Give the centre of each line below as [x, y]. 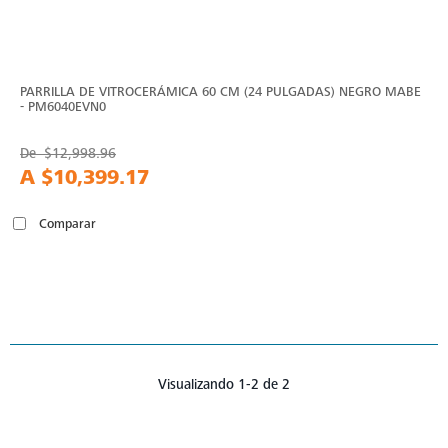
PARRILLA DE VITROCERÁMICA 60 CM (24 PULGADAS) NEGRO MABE [220, 92]
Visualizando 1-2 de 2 [224, 385]
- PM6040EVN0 [63, 107]
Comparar [67, 223]
